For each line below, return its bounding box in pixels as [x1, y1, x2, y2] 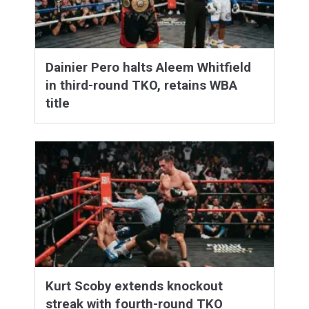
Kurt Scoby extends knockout [46, 279, 223, 295]
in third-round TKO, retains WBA [46, 78, 237, 94]
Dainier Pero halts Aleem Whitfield [46, 60, 251, 76]
